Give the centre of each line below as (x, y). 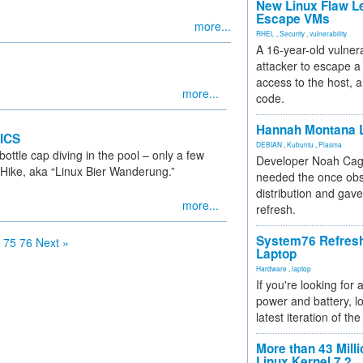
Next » (52, 242)
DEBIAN (269, 144)
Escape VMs (293, 19)
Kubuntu (300, 144)
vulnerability (328, 33)
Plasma (330, 144)
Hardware (271, 268)
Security (292, 33)
